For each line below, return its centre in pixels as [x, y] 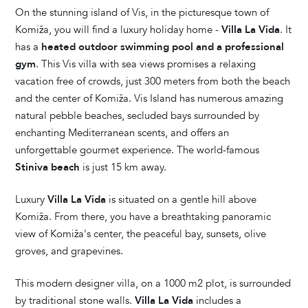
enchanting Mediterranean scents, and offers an [122, 132]
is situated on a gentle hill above [181, 199]
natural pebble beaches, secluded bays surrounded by [137, 115]
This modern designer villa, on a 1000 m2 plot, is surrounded [153, 283]
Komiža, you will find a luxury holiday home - [119, 29]
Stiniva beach [48, 167]
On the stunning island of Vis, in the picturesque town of [142, 12]
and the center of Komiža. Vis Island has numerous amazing [150, 98]
